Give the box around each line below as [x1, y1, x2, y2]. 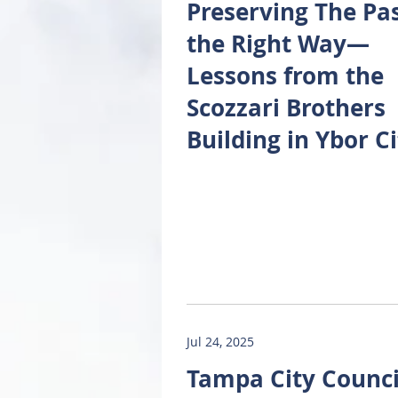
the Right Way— [187, 28, 370, 60]
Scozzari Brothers [187, 92, 386, 123]
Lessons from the [187, 60, 384, 92]
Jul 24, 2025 [187, 333, 254, 350]
